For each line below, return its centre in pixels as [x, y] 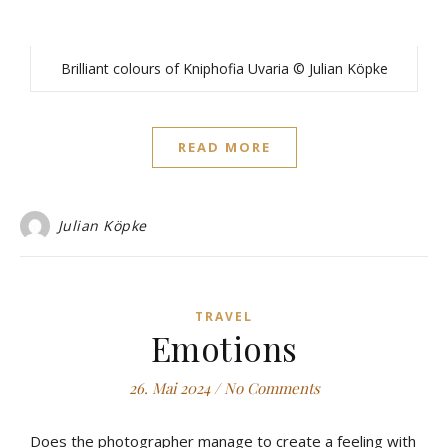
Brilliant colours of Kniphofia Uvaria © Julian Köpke [224, 69]
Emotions [224, 348]
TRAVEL [224, 317]
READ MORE [224, 147]
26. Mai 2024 [169, 388]
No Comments [271, 388]
